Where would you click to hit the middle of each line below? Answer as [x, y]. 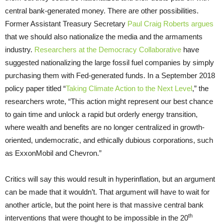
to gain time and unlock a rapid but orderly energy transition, [101, 114]
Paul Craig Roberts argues [170, 24]
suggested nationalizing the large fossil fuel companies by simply [110, 62]
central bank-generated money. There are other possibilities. [102, 11]
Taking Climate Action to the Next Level [129, 88]
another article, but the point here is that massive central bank [104, 205]
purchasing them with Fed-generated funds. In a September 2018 [110, 75]
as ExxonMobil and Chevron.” [53, 153]
